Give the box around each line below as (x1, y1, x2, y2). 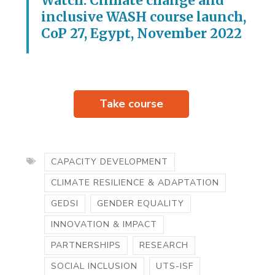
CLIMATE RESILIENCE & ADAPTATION (51, 176, 220, 188)
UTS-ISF (156, 260, 194, 272)
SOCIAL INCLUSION (51, 260, 138, 272)
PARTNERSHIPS (51, 239, 122, 251)
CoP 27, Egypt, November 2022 (41, 25, 242, 42)
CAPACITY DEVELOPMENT (51, 155, 169, 168)
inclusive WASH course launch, (41, 8, 247, 25)
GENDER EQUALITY (97, 197, 185, 209)
